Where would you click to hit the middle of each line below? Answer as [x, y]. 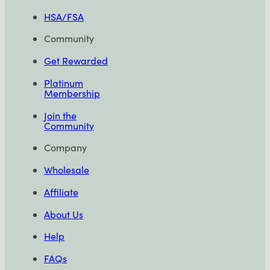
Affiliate [61, 192]
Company [65, 148]
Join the [60, 116]
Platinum [64, 83]
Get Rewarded [76, 61]
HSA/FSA [64, 17]
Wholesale [67, 170]
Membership [72, 93]
